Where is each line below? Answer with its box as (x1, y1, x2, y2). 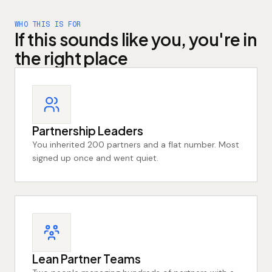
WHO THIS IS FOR (15, 20, 81, 29)
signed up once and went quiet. (32, 152, 158, 163)
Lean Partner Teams (32, 251, 141, 266)
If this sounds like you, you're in (15, 29, 257, 50)
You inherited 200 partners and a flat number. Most (32, 139, 239, 150)
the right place (15, 47, 128, 69)
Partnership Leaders (32, 123, 143, 138)
